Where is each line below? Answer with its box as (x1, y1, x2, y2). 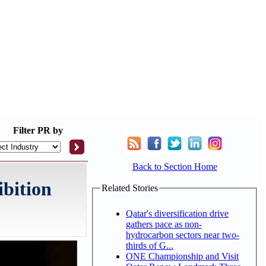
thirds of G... (126, 240, 173, 251)
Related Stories (102, 183, 158, 193)
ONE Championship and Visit (126, 251, 239, 261)
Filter (13, 125, 35, 135)
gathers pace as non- (126, 218, 202, 229)
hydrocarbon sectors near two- (126, 229, 239, 240)
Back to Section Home (132, 161, 217, 172)
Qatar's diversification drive (126, 208, 229, 218)
